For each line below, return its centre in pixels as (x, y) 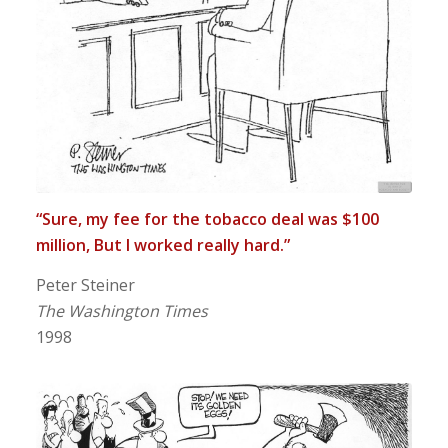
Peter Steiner (85, 284)
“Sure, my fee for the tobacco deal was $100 (207, 219)
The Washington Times (121, 310)
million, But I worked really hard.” (162, 245)
